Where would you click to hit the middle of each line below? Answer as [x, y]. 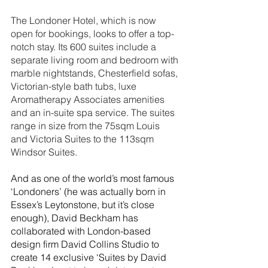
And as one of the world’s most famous [94, 178]
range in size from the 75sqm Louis [86, 125]
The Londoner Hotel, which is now [85, 20]
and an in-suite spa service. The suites [94, 112]
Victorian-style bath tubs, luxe [75, 86]
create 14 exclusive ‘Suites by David [90, 257]
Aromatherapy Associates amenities [89, 99]
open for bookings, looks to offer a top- [92, 33]
